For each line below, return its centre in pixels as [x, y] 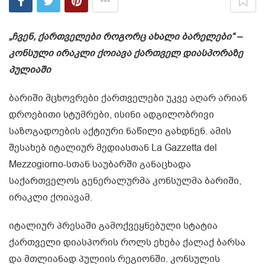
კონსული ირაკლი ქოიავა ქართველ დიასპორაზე [126, 54]
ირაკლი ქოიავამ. [51, 198]
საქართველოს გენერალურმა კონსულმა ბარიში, [125, 181]
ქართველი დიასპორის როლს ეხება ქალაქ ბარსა [127, 243]
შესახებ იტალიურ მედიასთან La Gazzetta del [113, 148]
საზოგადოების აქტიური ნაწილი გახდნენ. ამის [120, 132]
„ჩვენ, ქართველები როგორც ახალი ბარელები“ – [125, 37]
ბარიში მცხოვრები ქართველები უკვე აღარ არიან [128, 98]
